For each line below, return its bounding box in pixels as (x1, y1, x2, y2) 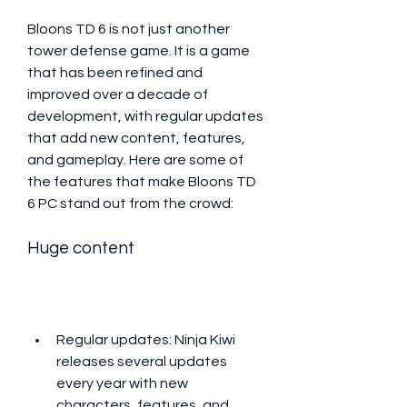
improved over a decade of (27, 87, 208, 102)
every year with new (56, 376, 188, 391)
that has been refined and (27, 65, 203, 80)
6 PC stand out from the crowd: (27, 196, 233, 211)
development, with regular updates (27, 109, 263, 124)
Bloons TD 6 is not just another (27, 22, 230, 36)
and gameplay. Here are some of (27, 153, 243, 167)
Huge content (27, 240, 134, 257)
